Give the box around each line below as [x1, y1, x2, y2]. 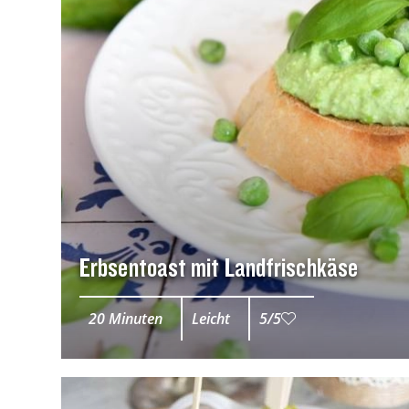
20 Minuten [89, 309, 163, 330]
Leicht [192, 309, 230, 330]
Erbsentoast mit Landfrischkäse [79, 249, 358, 284]
